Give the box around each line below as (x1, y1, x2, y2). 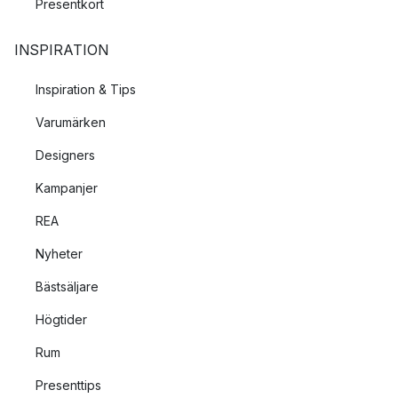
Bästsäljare (36, 279, 99, 294)
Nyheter (36, 246, 83, 261)
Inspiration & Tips (36, 82, 136, 97)
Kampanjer (36, 180, 98, 195)
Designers (36, 147, 95, 163)
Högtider (36, 312, 87, 327)
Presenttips (36, 378, 101, 393)
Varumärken (36, 115, 106, 130)
